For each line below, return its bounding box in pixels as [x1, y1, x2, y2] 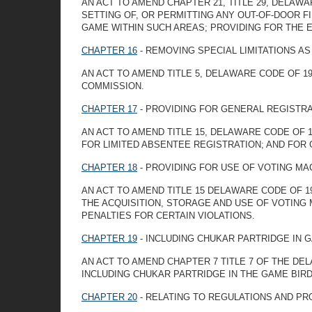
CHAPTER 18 [81, 162, 137, 173]
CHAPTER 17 [81, 104, 137, 114]
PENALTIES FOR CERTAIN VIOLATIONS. [81, 210, 255, 221]
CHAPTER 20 [81, 292, 137, 302]
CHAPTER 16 [81, 45, 137, 56]
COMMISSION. [81, 81, 144, 91]
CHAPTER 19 [81, 233, 137, 244]
